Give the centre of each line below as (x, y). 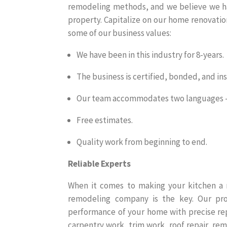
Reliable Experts (100, 164)
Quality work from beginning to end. (142, 142)
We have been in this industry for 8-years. (150, 55)
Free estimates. (105, 120)
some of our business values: (120, 33)
